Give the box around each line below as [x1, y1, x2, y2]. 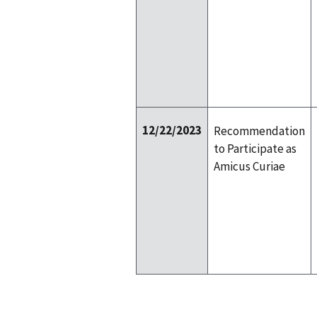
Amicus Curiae [214, 158, 285, 174]
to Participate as [214, 140, 296, 156]
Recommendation [214, 122, 305, 139]
